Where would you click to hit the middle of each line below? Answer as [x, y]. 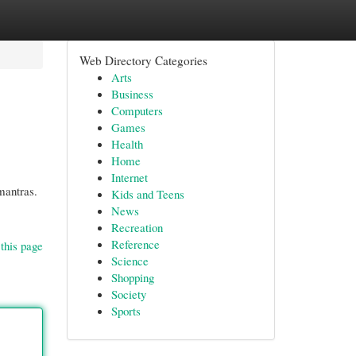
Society [128, 294]
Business [132, 94]
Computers [137, 110]
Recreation [137, 227]
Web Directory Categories [143, 60]
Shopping [132, 277]
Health [127, 144]
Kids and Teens [147, 194]
